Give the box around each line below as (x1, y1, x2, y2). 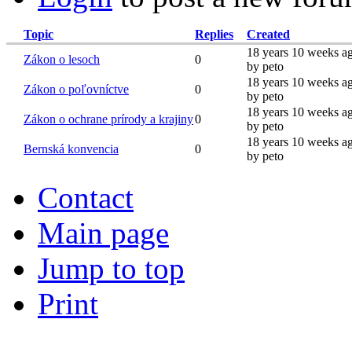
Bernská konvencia (24, 142, 119, 156)
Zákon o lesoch (24, 53, 100, 67)
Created (247, 27, 290, 42)
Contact (38, 181, 134, 215)
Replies (195, 27, 233, 42)
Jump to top (38, 251, 185, 286)
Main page (38, 216, 169, 251)
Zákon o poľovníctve (24, 82, 129, 97)
